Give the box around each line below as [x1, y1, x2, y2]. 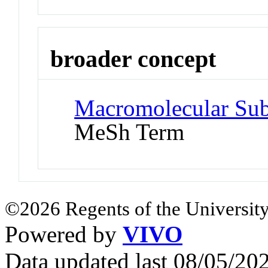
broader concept [50, 45, 217, 72]
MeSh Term [74, 119, 185, 145]
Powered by [5, 221, 123, 248]
